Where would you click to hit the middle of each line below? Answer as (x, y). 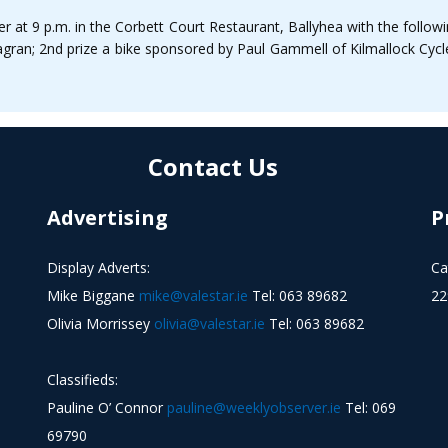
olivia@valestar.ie (210, 323)
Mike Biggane (93, 295)
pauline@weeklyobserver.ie (254, 407)
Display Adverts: (99, 267)
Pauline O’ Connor (107, 407)
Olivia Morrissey (101, 323)
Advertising (108, 217)
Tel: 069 (369, 407)
